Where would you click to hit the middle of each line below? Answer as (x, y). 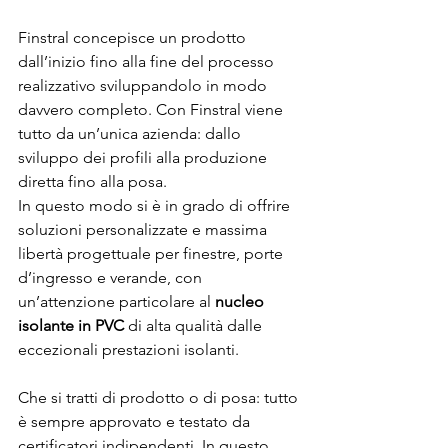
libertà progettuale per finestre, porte (152, 253)
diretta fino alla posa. (94, 181)
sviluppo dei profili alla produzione (144, 157)
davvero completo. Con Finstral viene (152, 109)
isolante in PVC (71, 325)
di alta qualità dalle (195, 325)
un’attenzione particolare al (116, 301)
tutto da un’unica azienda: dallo (131, 133)
